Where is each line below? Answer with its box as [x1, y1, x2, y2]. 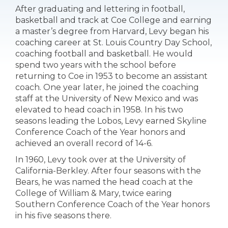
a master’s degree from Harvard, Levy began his [15, 26, 209, 36]
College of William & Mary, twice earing [15, 188, 172, 198]
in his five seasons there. [15, 211, 111, 220]
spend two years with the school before [15, 60, 176, 70]
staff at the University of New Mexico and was [15, 94, 198, 103]
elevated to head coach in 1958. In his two [15, 105, 183, 115]
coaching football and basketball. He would [15, 49, 193, 59]
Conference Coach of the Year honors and [15, 127, 186, 137]
